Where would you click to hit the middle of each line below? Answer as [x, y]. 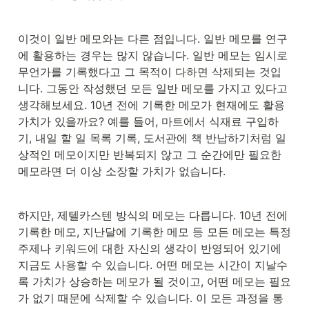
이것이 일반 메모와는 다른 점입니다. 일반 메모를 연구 [153, 39]
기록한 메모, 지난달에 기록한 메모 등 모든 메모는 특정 [154, 232]
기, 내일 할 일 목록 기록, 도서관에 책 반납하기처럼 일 [152, 138]
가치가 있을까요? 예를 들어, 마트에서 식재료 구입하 [148, 122]
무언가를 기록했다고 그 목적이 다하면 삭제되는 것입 [150, 72]
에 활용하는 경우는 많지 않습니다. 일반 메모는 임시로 [153, 56]
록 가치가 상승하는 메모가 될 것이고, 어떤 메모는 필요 [154, 282]
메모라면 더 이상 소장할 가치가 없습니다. [122, 171]
